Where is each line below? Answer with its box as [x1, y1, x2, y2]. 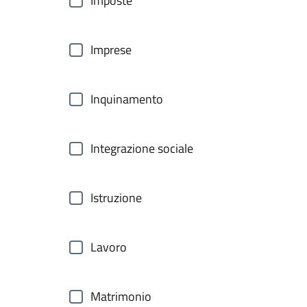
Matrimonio [90, 287, 151, 306]
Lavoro [90, 238, 127, 256]
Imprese [90, 40, 132, 59]
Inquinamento [90, 90, 163, 108]
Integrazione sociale [90, 139, 193, 158]
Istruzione [90, 188, 142, 207]
